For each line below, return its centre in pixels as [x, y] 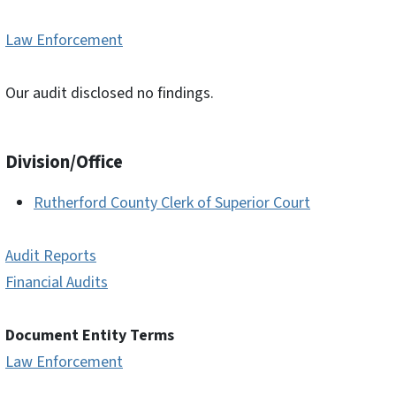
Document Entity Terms [90, 336]
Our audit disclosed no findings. [110, 94]
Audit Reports [51, 256]
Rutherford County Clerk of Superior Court [172, 203]
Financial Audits [57, 283]
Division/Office [64, 163]
